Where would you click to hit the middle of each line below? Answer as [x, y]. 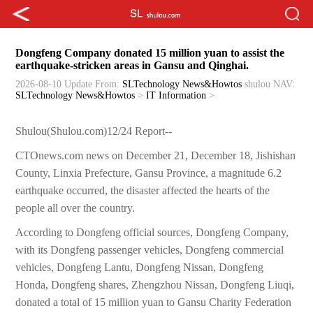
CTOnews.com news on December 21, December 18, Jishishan [156, 156]
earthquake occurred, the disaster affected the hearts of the [143, 191]
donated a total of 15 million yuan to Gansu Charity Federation [154, 303]
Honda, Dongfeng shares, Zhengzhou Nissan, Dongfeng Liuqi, [155, 285]
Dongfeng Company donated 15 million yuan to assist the [150, 53]
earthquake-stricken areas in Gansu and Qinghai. [132, 66]
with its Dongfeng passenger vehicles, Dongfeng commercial [150, 250]
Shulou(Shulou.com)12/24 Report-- [94, 131]
